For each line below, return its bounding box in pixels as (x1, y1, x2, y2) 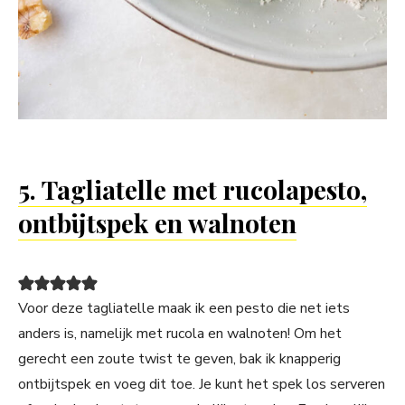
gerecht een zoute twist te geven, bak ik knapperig (18, 349, 341, 370)
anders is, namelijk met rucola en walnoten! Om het (18, 324, 342, 344)
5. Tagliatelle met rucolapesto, (18, 173, 367, 207)
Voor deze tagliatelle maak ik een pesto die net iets (18, 298, 350, 319)
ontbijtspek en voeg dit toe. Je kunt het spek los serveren (18, 374, 385, 395)
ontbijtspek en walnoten (18, 206, 297, 240)
